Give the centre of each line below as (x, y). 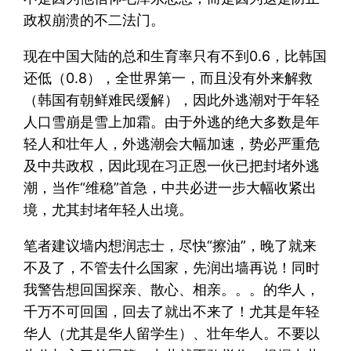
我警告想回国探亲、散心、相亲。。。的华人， (172, 289)
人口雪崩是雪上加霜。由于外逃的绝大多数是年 (172, 121)
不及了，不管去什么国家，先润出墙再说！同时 (172, 267)
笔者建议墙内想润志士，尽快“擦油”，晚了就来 (170, 245)
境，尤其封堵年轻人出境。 (109, 209)
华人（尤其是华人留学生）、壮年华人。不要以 (172, 333)
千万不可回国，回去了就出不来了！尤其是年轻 (172, 311)
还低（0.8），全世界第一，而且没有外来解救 (168, 78)
